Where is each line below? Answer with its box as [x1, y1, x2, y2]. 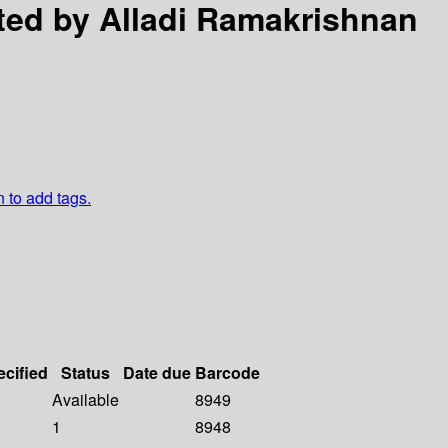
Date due [123, 361, 191, 385]
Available [52, 388, 119, 412]
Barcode [195, 361, 260, 385]
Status [61, 361, 110, 385]
